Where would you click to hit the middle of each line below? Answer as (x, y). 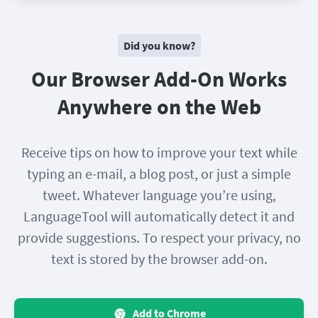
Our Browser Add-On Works (159, 79)
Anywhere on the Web (159, 107)
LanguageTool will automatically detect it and (159, 216)
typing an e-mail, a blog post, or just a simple (159, 174)
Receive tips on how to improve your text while (159, 153)
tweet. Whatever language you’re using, (159, 195)
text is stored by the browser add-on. (159, 259)
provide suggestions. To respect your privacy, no (159, 238)
